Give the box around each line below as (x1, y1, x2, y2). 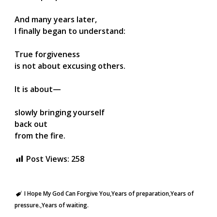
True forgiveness (15, 49, 80, 60)
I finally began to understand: (15, 26, 125, 37)
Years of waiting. (42, 201, 89, 210)
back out (15, 119, 47, 130)
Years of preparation (111, 189, 169, 198)
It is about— (15, 84, 61, 95)
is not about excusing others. (15, 61, 125, 72)
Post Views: (26, 154, 69, 165)
